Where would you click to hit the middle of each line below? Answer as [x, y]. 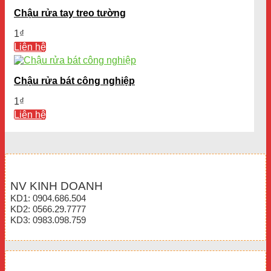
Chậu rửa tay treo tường [70, 13]
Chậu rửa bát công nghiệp [74, 80]
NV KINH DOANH [57, 186]
